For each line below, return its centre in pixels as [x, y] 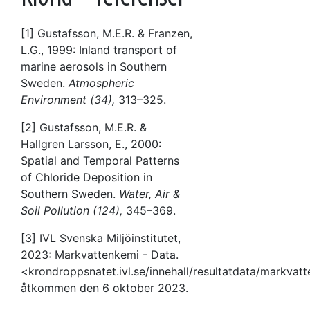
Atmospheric [101, 83]
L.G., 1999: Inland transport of [99, 49]
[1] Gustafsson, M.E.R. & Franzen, [107, 33]
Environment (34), [68, 99]
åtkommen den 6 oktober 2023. [104, 288]
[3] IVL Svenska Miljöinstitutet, [101, 238]
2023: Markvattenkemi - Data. [100, 254]
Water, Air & [149, 193]
